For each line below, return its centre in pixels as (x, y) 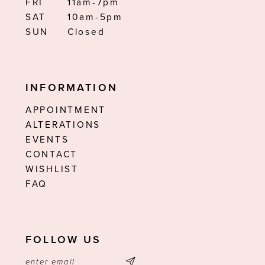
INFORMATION (72, 88)
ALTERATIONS (63, 125)
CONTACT (52, 154)
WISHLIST (52, 169)
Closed (86, 32)
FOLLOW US (64, 240)
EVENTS (47, 139)
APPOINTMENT (66, 110)
